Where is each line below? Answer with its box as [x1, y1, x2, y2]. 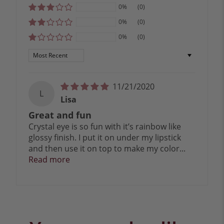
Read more [28, 154, 70, 165]
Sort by [28, 48, 55, 60]
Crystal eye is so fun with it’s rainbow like [28, 121, 181, 132]
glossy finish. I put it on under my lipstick [28, 132, 181, 143]
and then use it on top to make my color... [28, 143, 186, 154]
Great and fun [28, 109, 92, 121]
